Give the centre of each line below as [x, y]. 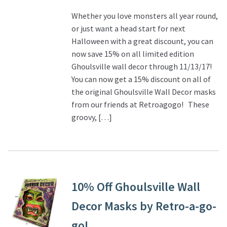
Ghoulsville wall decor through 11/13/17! [141, 66]
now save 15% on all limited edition [133, 53]
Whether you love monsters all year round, [144, 15]
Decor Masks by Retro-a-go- [144, 206]
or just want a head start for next [128, 28]
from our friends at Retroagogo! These [140, 104]
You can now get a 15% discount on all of [141, 79]
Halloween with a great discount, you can [142, 41]
